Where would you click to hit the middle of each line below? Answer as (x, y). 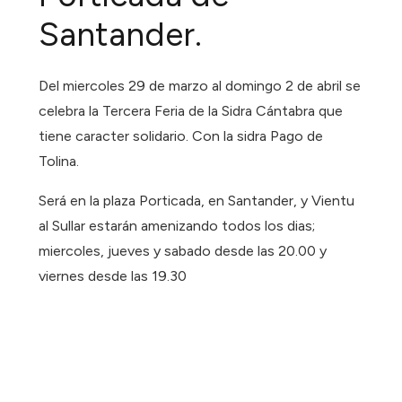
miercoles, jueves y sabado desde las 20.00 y (183, 251)
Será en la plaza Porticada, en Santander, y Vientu (197, 201)
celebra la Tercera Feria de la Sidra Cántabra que (191, 111)
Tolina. (59, 162)
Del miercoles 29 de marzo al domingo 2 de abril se (200, 86)
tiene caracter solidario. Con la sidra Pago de (181, 136)
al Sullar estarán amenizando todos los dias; (177, 226)
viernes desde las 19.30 (113, 276)
